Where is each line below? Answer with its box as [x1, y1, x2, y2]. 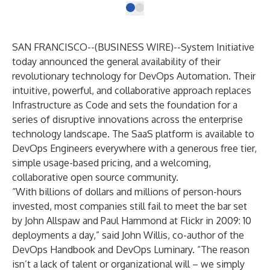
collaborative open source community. [12, 171, 178, 183]
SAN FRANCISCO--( [12, 41, 98, 53]
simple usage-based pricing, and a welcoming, [12, 157, 211, 169]
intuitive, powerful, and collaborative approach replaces [12, 84, 251, 96]
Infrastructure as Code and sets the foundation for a [12, 99, 237, 111]
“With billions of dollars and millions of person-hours [12, 186, 242, 198]
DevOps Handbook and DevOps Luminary [12, 243, 192, 256]
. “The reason [192, 243, 250, 256]
